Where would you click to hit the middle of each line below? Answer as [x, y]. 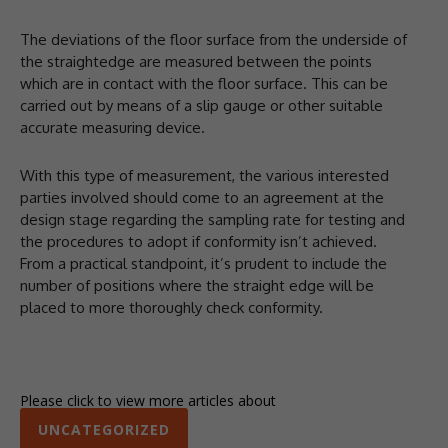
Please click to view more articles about [148, 400]
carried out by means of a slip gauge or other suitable [201, 105]
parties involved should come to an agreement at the [202, 197]
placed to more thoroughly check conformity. [171, 307]
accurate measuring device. [112, 127]
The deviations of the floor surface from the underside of [213, 39]
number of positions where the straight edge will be [197, 285]
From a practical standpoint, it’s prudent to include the [203, 263]
